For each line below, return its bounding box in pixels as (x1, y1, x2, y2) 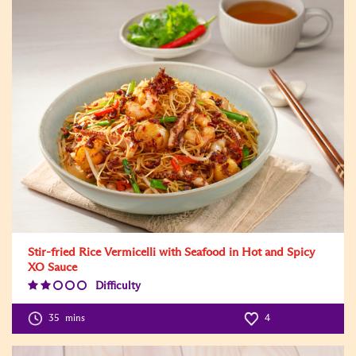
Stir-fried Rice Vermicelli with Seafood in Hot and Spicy (28, 246, 315, 258)
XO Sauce (28, 261, 77, 273)
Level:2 (27, 301, 62, 313)
